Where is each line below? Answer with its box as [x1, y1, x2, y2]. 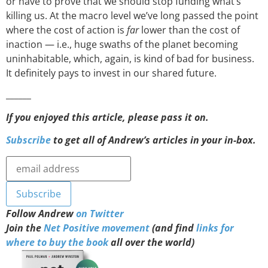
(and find [150, 221, 196, 234]
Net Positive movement [44, 221, 150, 234]
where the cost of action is [6, 23, 127, 37]
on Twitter [76, 206, 124, 220]
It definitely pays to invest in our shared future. [6, 66, 217, 80]
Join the [6, 221, 44, 234]
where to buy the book [6, 235, 108, 249]
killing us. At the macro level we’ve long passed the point [6, 9, 258, 23]
